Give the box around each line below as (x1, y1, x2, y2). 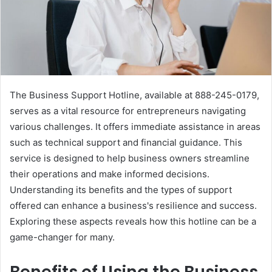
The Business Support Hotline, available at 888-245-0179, (10, 89, 259, 101)
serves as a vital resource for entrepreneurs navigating (10, 104, 246, 117)
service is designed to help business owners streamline (10, 152, 250, 164)
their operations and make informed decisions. (10, 168, 209, 180)
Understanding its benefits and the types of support (10, 183, 232, 195)
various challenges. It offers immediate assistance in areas (10, 120, 260, 132)
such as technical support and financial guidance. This (10, 136, 242, 148)
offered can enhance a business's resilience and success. (10, 199, 257, 211)
